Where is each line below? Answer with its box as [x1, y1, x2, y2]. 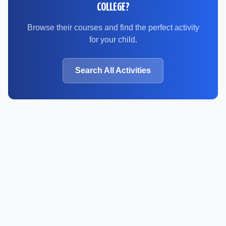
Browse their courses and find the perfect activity [27, 23, 199, 32]
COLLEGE [96, 2, 126, 13]
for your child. [89, 35, 137, 44]
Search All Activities [75, 66, 151, 75]
